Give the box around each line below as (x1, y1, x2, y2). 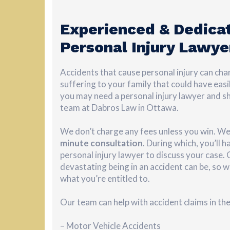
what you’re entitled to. (60, 173, 150, 184)
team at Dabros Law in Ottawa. (60, 102, 180, 113)
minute (60, 138, 89, 149)
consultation (90, 138, 143, 149)
